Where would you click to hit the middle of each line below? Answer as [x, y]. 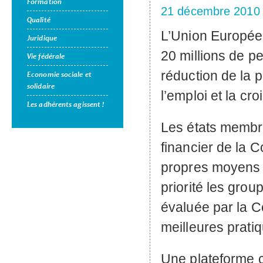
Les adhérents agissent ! [66, 104]
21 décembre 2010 [210, 11]
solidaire [41, 86]
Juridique [42, 38]
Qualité [39, 20]
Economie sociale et [59, 75]
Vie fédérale [46, 56]
